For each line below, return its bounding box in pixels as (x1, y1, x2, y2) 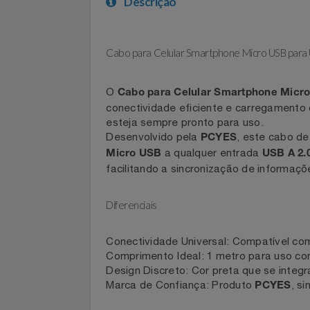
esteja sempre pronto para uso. (111, 155, 277, 168)
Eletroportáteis (8, 181, 82, 192)
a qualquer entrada (170, 187, 276, 200)
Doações (8, 109, 51, 120)
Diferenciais (111, 241, 165, 255)
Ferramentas (8, 289, 71, 300)
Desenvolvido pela (111, 170, 212, 183)
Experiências (8, 253, 71, 264)
